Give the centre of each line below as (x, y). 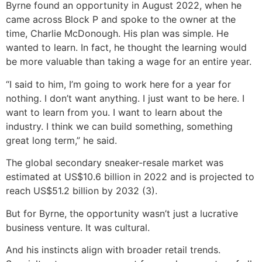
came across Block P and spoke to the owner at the (121, 20)
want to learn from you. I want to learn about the (114, 112)
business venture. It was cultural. (78, 227)
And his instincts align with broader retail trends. (113, 250)
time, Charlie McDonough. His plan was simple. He (117, 34)
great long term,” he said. (61, 140)
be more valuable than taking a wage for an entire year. (129, 62)
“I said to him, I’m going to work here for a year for (118, 84)
